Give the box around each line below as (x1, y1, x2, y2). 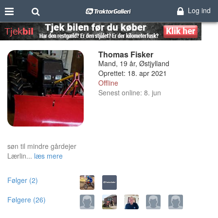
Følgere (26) (7, 194, 46, 204)
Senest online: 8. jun (98, 88, 161, 97)
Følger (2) (7, 175, 38, 185)
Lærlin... (7, 150, 32, 161)
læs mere (34, 150, 63, 161)
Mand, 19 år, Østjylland (98, 58, 169, 68)
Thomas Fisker (98, 49, 153, 60)
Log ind (187, 5, 211, 15)
